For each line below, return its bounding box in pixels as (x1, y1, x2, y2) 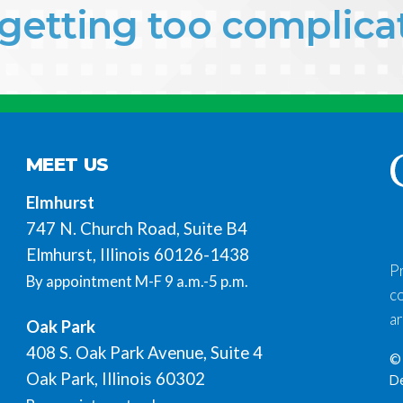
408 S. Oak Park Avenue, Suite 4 (25, 343, 263, 363)
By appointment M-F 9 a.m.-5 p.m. (25, 271, 248, 291)
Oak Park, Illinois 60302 (25, 369, 205, 390)
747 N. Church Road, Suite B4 (25, 218, 247, 238)
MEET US (25, 153, 109, 176)
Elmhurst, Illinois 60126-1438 (25, 244, 249, 264)
